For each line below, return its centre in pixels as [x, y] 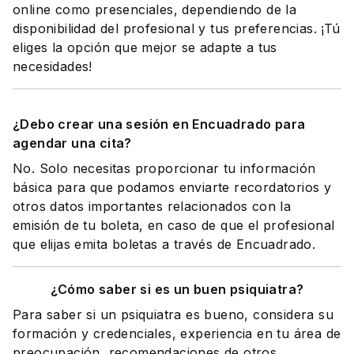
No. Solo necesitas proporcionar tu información [164, 168]
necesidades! [53, 66]
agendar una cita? [72, 143]
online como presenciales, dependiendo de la [155, 9]
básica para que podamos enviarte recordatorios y [172, 187]
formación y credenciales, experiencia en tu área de [177, 333]
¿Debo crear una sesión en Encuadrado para [159, 124]
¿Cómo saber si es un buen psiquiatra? [177, 289]
